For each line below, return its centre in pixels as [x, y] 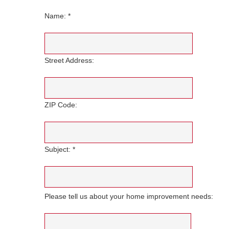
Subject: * [60, 150]
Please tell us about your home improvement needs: [129, 197]
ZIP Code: [61, 105]
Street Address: [69, 61]
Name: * [58, 16]
